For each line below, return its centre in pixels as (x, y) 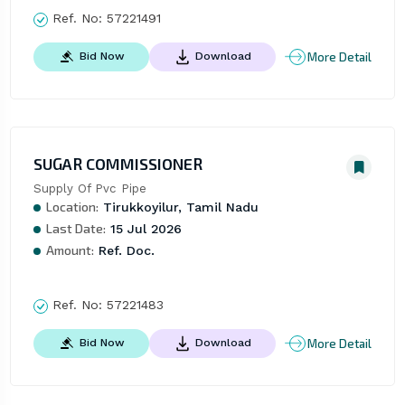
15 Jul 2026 (143, 229)
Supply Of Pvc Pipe (89, 189)
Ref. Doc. (124, 251)
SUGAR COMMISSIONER (118, 164)
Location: (72, 207)
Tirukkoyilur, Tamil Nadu (178, 207)
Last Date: (75, 229)
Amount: (70, 250)
